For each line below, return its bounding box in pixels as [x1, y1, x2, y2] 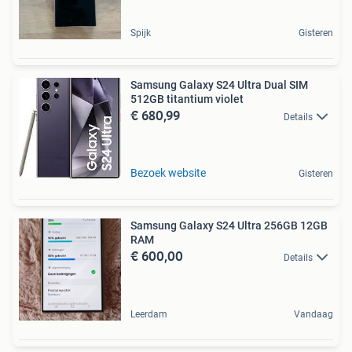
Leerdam [130, 308, 167, 320]
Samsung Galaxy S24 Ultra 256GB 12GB [130, 218, 328, 232]
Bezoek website [130, 166, 206, 179]
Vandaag [294, 308, 333, 320]
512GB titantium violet [130, 92, 244, 105]
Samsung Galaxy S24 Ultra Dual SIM [130, 78, 308, 91]
